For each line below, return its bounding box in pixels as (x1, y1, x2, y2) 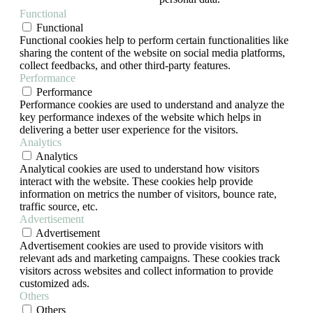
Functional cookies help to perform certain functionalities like (20, 34, 289, 46)
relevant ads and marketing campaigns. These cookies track (20, 252, 280, 264)
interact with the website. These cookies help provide (20, 175, 253, 187)
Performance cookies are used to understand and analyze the (20, 98, 284, 110)
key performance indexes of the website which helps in (20, 110, 261, 123)
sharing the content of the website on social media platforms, (20, 46, 285, 59)
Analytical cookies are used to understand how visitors (20, 162, 259, 175)
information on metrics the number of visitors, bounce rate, (20, 187, 277, 200)
